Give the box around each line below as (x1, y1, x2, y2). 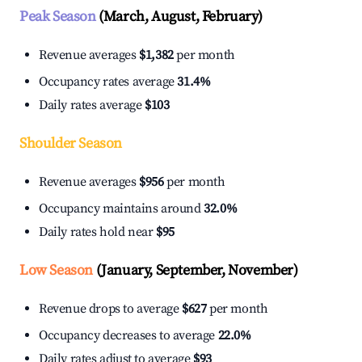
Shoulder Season (19, 134, 122, 154)
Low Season (19, 261, 93, 280)
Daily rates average (39, 97, 145, 114)
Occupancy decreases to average (39, 327, 218, 344)
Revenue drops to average (39, 301, 182, 318)
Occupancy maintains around (39, 200, 204, 217)
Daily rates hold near (39, 224, 157, 241)
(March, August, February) (95, 7, 263, 27)
